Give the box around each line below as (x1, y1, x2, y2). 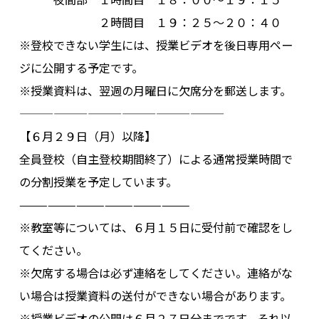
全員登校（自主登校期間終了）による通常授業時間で (19, 150, 293, 167)
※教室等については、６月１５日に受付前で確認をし (19, 218, 293, 236)
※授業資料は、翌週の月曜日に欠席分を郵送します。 (19, 81, 291, 99)
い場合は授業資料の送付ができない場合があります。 (19, 286, 291, 304)
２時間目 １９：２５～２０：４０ (19, 13, 281, 31)
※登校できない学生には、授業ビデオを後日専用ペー (19, 36, 293, 53)
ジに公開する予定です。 (19, 58, 143, 76)
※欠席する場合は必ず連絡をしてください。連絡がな (19, 263, 293, 281)
